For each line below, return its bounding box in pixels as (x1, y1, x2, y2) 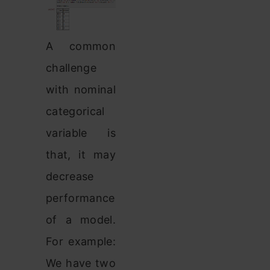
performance (46, 191, 115, 204)
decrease (46, 169, 94, 183)
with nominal (46, 83, 116, 96)
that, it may (46, 148, 116, 161)
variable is (46, 126, 116, 139)
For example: (46, 234, 116, 248)
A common (46, 39, 116, 52)
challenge (46, 61, 96, 74)
